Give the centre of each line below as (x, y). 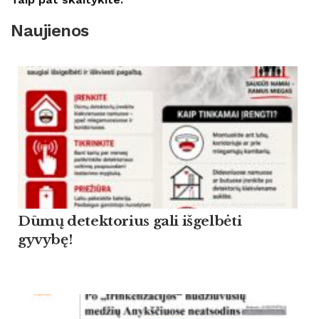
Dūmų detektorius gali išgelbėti (130, 221)
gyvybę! (45, 240)
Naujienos (50, 31)
